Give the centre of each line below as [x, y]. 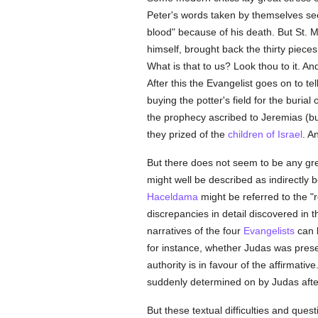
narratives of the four [195, 231]
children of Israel [265, 134]
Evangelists [269, 231]
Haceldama [172, 197]
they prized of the [187, 134]
